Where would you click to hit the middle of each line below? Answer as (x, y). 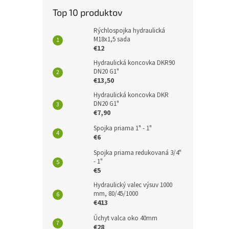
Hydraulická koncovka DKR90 (134, 63)
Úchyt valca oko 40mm (125, 218)
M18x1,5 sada (112, 39)
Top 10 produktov (88, 12)
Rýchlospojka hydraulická (129, 31)
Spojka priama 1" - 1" (123, 128)
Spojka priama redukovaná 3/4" (138, 153)
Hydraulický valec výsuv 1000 (133, 185)
